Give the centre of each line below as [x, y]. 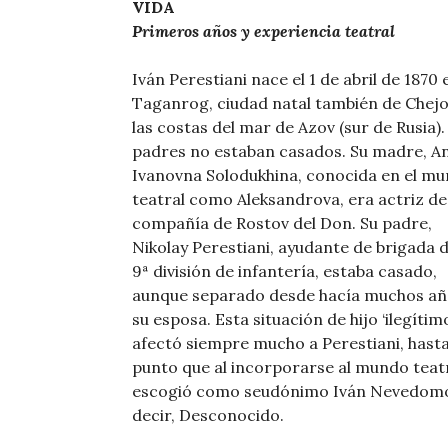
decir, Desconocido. [208, 415]
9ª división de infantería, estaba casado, [284, 271]
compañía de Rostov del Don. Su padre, [282, 223]
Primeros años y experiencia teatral [263, 31]
